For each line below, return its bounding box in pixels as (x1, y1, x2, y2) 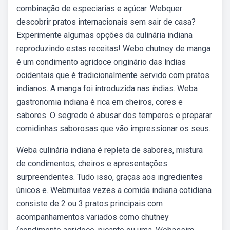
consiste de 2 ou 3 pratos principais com (16, 199, 163, 208)
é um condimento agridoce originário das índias (16, 57, 186, 67)
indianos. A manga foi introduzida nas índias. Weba (16, 84, 198, 93)
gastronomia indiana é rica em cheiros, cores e (16, 97, 183, 107)
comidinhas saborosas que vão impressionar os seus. (16, 124, 210, 133)
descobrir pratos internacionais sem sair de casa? (16, 17, 196, 27)
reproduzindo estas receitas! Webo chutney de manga (16, 44, 210, 53)
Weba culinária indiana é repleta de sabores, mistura (16, 145, 203, 155)
